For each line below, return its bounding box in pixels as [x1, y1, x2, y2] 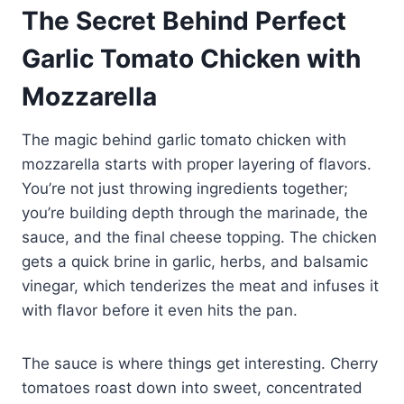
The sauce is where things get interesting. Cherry [22, 353, 378, 372]
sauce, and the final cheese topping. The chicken [22, 227, 377, 246]
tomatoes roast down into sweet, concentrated [22, 378, 363, 397]
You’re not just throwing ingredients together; [22, 179, 348, 197]
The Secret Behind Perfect [22, 5, 346, 36]
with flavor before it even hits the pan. [22, 300, 298, 319]
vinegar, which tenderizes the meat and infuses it [22, 276, 379, 295]
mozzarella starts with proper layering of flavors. [22, 154, 372, 173]
